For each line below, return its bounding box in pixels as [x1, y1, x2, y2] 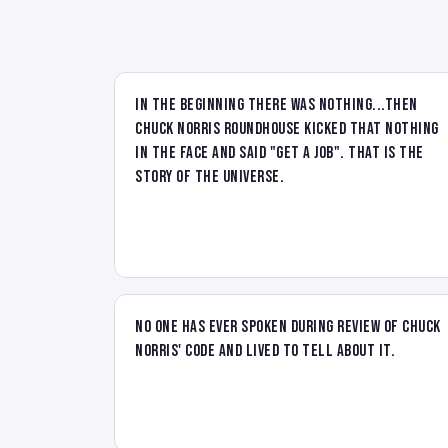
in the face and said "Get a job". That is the [135, 142, 424, 163]
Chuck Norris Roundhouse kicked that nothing [135, 118, 439, 139]
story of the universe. [135, 166, 284, 187]
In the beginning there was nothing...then [135, 94, 418, 115]
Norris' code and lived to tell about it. [135, 340, 395, 361]
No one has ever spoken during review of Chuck [135, 316, 441, 337]
